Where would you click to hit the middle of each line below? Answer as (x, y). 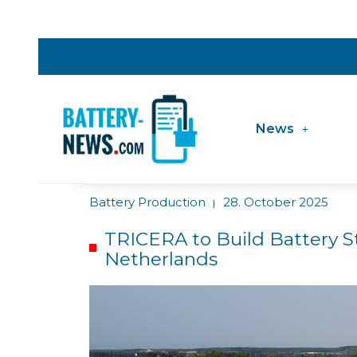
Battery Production (147, 202)
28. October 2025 (276, 202)
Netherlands (161, 259)
